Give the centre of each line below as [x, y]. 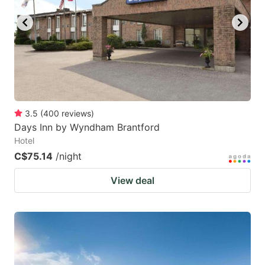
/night [69, 156]
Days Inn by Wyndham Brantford [87, 127]
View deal [132, 180]
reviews [76, 113]
